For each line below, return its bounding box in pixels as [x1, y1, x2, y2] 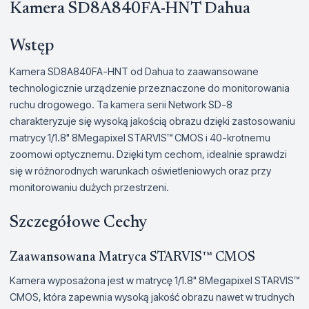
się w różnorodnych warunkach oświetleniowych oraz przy [10, 165, 271, 177]
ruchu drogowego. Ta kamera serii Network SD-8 [10, 99, 232, 110]
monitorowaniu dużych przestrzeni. [10, 181, 169, 193]
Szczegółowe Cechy [10, 215, 147, 231]
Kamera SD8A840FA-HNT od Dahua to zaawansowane [10, 66, 259, 77]
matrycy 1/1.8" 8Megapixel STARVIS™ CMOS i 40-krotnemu [10, 132, 270, 143]
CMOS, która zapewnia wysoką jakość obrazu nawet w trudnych [10, 291, 295, 303]
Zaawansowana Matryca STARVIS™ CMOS [10, 251, 255, 264]
